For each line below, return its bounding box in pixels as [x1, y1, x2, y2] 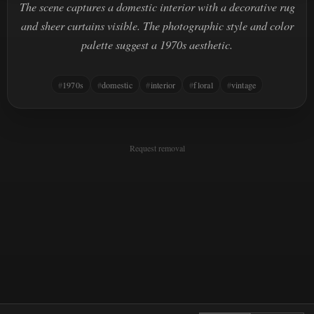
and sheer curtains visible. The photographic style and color [20, 18, 294, 33]
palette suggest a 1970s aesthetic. [81, 36, 233, 52]
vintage [231, 78, 257, 90]
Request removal [129, 142, 185, 154]
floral [193, 78, 213, 90]
